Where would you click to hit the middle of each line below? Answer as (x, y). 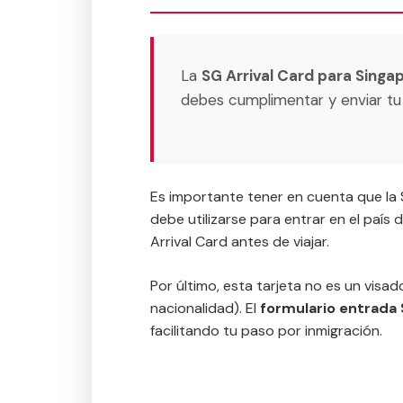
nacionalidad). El (205, 308)
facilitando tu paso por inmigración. (266, 330)
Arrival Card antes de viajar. (240, 241)
